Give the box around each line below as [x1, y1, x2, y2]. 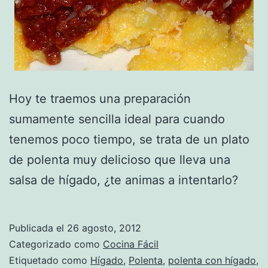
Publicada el [9, 221, 67, 234]
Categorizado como [9, 237, 103, 250]
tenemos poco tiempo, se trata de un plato [9, 132, 249, 147]
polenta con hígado [168, 254, 256, 266]
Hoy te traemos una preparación [9, 91, 191, 106]
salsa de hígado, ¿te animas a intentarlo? [9, 172, 238, 187]
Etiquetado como [9, 254, 90, 266]
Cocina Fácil [103, 237, 159, 250]
